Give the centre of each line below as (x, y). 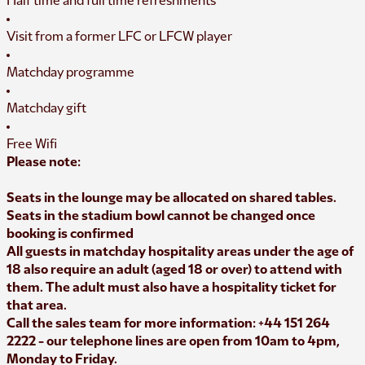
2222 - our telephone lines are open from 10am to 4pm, (173, 341)
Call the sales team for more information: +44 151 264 (168, 323)
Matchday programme (70, 73)
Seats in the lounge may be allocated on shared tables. (172, 198)
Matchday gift (46, 108)
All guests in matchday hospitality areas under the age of (180, 252)
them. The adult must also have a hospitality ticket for (172, 288)
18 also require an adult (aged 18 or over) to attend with (174, 270)
